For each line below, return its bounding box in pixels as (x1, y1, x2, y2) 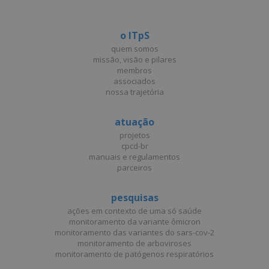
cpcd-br (121, 141, 148, 151)
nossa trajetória (105, 86, 164, 97)
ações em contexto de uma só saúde (67, 205, 202, 216)
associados (113, 76, 156, 86)
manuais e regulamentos (89, 151, 180, 162)
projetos (119, 130, 150, 141)
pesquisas (110, 191, 159, 204)
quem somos (110, 43, 159, 54)
